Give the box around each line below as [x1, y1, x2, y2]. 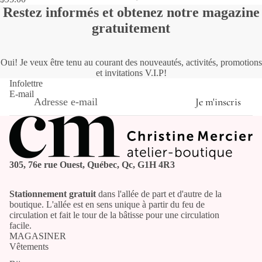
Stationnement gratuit [9, 188, 96, 199]
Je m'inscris [195, 95, 241, 108]
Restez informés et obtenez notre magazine [2, 4, 260, 20]
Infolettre [9, 78, 43, 88]
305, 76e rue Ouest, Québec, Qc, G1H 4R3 [9, 159, 175, 170]
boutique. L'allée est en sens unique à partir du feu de [9, 199, 205, 209]
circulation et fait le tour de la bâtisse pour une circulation [9, 209, 219, 220]
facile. [9, 220, 32, 230]
